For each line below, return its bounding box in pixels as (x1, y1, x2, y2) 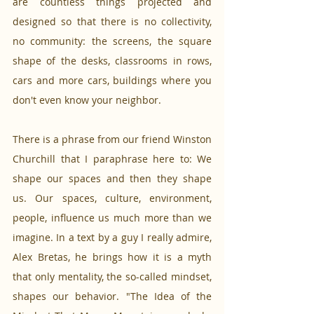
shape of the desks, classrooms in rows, (13, 54, 212, 68)
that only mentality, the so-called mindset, (13, 270, 212, 284)
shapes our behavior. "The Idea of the (13, 289, 212, 303)
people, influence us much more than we (13, 211, 212, 225)
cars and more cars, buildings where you (13, 74, 212, 88)
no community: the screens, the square (13, 34, 212, 48)
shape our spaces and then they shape (13, 172, 212, 186)
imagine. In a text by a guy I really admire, (13, 231, 212, 245)
